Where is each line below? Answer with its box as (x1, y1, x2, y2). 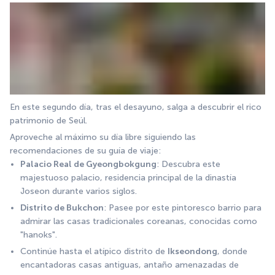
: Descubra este (157, 158, 220, 169)
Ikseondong (168, 246, 217, 257)
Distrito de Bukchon (20, 202, 104, 213)
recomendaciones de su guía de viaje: (10, 145, 161, 156)
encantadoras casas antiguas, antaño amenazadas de (20, 259, 239, 270)
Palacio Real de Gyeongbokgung (20, 158, 157, 169)
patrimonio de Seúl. (10, 115, 87, 126)
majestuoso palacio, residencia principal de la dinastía (20, 172, 236, 183)
